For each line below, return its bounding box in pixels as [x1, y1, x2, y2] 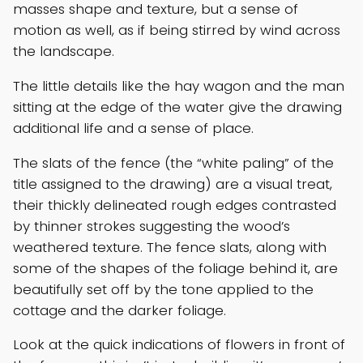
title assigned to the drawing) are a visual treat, [13, 173, 332, 194]
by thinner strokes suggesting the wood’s [13, 216, 290, 236]
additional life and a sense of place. [13, 117, 254, 138]
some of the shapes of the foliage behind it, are [13, 258, 338, 278]
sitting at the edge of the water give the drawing [13, 96, 342, 117]
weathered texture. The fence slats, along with [13, 237, 327, 257]
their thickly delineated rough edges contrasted [13, 194, 336, 215]
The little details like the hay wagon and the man [13, 75, 344, 96]
